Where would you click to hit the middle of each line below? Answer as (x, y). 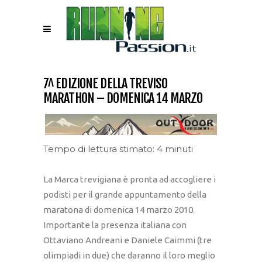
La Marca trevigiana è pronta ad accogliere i (130, 180)
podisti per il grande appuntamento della (125, 195)
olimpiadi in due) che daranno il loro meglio (129, 256)
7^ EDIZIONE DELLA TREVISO (105, 83)
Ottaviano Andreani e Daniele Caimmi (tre (127, 240)
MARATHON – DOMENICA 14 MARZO (123, 98)
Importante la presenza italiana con (115, 225)
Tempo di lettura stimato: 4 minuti (118, 149)
